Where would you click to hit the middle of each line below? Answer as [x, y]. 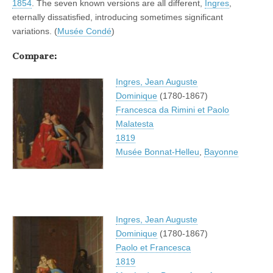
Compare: [34, 56]
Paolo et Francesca [153, 247]
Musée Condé [84, 31]
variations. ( [35, 31]
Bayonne [221, 151]
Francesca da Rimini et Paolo [172, 109]
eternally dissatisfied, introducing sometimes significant [118, 17]
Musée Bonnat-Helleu [158, 151]
